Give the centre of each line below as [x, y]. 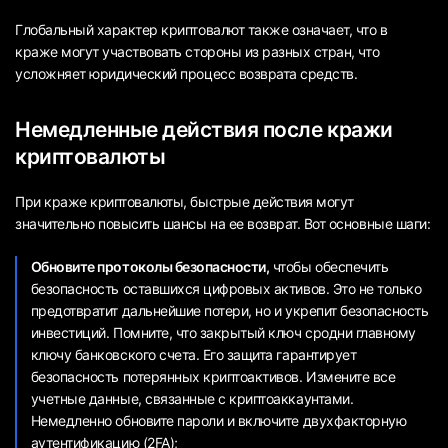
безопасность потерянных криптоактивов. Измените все [213, 377]
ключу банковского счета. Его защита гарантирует [193, 355]
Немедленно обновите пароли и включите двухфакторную [218, 421]
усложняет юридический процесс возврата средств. [186, 73]
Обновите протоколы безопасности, [150, 267]
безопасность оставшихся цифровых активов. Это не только [226, 289]
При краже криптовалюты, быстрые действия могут [184, 202]
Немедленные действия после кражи [204, 130]
